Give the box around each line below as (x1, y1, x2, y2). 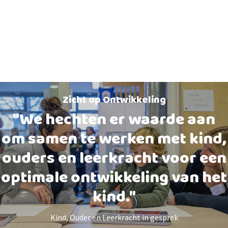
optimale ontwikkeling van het (1, 165, 227, 191)
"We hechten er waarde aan (13, 107, 215, 133)
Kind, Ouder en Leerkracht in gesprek (50, 212, 178, 222)
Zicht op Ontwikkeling (62, 92, 166, 108)
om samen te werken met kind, (2, 126, 226, 152)
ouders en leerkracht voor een (2, 146, 226, 172)
